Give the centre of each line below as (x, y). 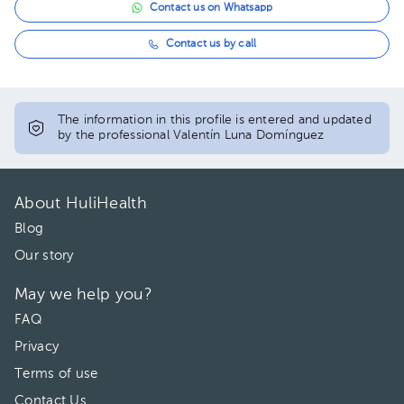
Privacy (37, 347)
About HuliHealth (81, 204)
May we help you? (83, 295)
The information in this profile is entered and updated (215, 120)
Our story (44, 256)
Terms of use (56, 374)
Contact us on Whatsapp (211, 8)
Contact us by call (211, 44)
